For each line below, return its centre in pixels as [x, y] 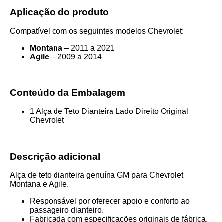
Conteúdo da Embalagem [68, 93]
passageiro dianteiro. [67, 210]
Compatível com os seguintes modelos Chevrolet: [97, 31]
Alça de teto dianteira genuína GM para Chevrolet [97, 175]
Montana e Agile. [39, 184]
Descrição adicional [55, 156]
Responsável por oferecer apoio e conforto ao [110, 201]
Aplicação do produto [59, 12]
